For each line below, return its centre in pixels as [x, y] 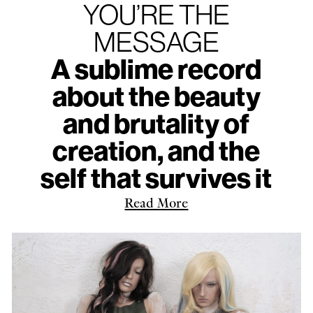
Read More [156, 202]
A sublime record [156, 68]
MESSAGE [156, 41]
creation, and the [156, 150]
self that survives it [156, 177]
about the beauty [156, 95]
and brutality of [156, 123]
